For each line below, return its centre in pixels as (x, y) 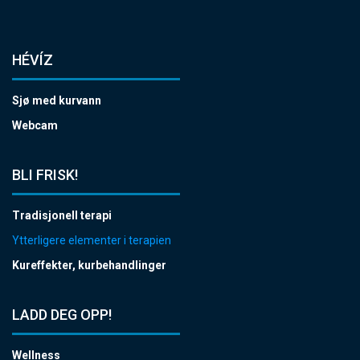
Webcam (35, 125)
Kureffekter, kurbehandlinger (89, 265)
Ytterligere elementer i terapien (92, 240)
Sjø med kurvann (57, 100)
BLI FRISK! (45, 175)
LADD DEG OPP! (62, 315)
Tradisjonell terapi (62, 215)
